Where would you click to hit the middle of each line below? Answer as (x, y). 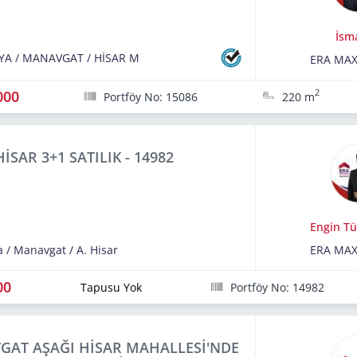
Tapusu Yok (111, 287)
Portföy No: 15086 (150, 96)
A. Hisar (97, 249)
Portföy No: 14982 (277, 287)
